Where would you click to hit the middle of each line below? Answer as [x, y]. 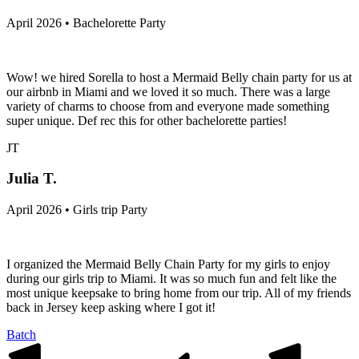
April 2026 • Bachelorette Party [86, 22]
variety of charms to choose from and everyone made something [168, 106]
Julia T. [32, 179]
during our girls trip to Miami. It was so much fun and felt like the [171, 279]
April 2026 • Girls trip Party [77, 210]
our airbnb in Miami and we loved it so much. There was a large [168, 91]
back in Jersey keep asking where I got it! [111, 308]
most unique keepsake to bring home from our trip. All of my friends [179, 293]
